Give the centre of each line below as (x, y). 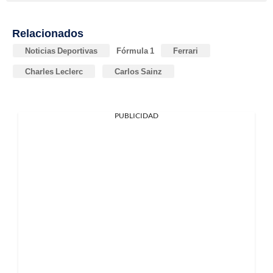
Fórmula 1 (135, 50)
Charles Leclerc (54, 71)
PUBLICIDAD (136, 115)
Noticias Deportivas (61, 50)
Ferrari (186, 50)
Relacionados (48, 33)
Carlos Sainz (138, 71)
